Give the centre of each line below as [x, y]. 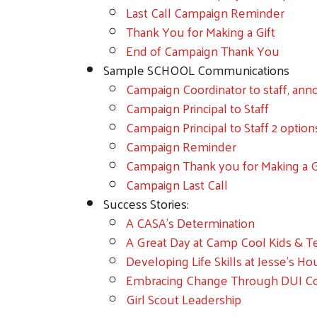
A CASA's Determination [190, 222]
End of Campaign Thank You [203, 50]
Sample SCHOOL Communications [196, 69]
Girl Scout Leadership [184, 299]
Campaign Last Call [177, 184]
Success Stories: [146, 203]
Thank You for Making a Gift [201, 31]
